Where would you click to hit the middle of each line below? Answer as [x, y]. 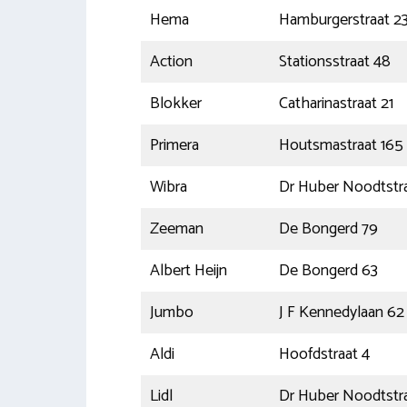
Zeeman [176, 228]
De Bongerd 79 [328, 228]
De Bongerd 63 [328, 270]
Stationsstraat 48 [334, 61]
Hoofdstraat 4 [324, 354]
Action [171, 61]
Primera [174, 145]
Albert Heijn [188, 270]
